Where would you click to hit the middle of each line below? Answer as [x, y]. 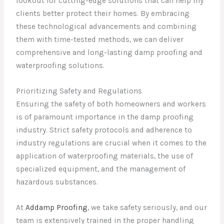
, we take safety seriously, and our [147, 208]
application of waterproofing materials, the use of [105, 156]
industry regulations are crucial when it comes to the [111, 143]
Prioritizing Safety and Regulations [79, 91]
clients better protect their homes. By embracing [103, 14]
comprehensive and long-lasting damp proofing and [109, 53]
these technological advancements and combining [106, 27]
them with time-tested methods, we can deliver [100, 40]
